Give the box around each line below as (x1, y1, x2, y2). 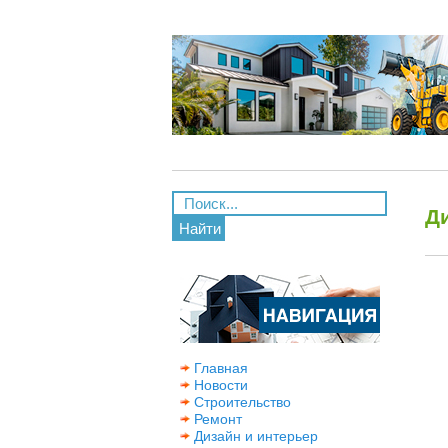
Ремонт (190, 411, 242, 427)
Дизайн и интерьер (190, 428, 318, 444)
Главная (190, 360, 248, 376)
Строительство (190, 394, 291, 410)
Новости (190, 377, 248, 393)
